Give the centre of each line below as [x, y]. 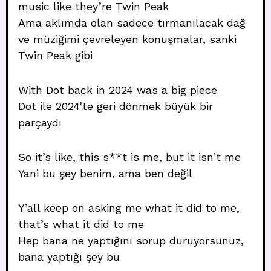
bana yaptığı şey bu [69, 257]
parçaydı [40, 122]
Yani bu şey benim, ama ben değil [105, 173]
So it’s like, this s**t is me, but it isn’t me [129, 157]
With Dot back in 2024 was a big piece [118, 90]
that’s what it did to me [81, 224]
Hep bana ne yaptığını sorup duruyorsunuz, [131, 240]
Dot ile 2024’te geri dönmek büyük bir [116, 106]
